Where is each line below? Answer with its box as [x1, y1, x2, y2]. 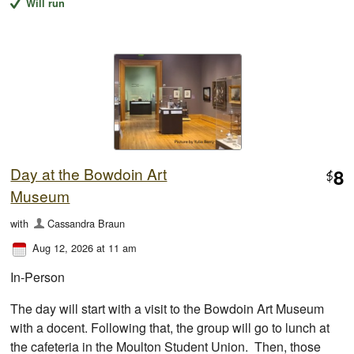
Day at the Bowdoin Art [10, 163, 168, 185]
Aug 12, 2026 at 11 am [32, 240, 137, 256]
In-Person [10, 268, 66, 287]
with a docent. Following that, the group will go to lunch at [10, 318, 330, 337]
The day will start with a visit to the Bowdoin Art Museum [10, 299, 325, 318]
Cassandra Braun [47, 216, 125, 232]
